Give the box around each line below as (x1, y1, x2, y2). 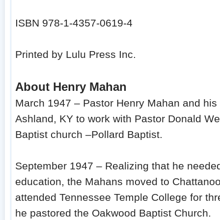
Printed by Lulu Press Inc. (15, 49, 137, 60)
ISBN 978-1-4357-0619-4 (15, 17, 133, 29)
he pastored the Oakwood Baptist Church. (15, 207, 212, 219)
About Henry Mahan (15, 80, 127, 93)
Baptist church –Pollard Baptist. (15, 129, 163, 140)
